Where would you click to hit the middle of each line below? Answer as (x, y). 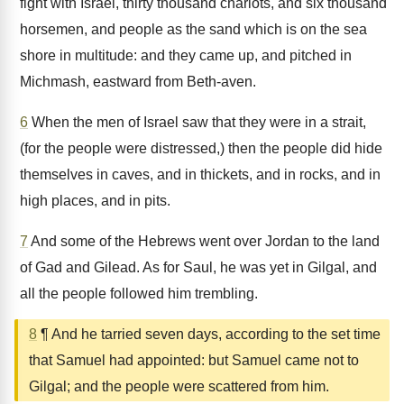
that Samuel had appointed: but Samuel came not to (194, 360)
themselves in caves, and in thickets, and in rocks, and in (200, 174)
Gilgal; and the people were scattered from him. (179, 386)
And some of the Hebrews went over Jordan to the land (204, 241)
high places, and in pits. (95, 201)
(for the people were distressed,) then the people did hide (201, 148)
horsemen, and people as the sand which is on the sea (193, 29)
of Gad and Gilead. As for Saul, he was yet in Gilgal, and (198, 267)
